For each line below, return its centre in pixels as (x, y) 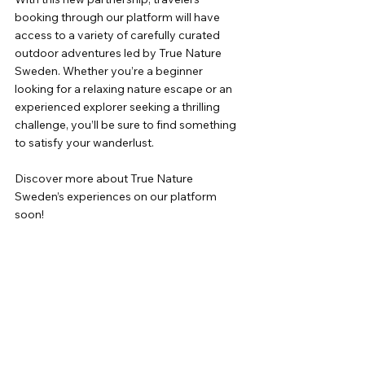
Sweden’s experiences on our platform (117, 197)
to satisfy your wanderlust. (84, 143)
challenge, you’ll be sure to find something (127, 125)
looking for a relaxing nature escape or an (125, 89)
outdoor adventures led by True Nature (119, 53)
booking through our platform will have (119, 18)
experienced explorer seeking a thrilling (119, 107)
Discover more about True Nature (105, 179)
